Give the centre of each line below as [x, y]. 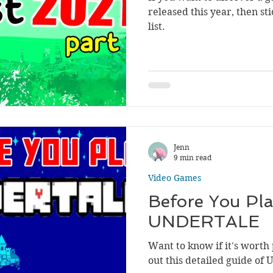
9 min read [193, 157]
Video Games [175, 178]
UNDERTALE [204, 221]
